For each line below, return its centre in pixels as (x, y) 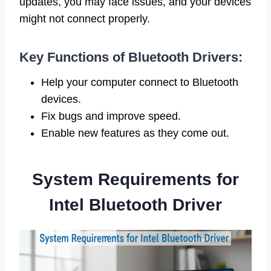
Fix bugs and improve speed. (111, 116)
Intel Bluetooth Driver (135, 205)
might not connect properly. (85, 19)
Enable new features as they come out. (135, 133)
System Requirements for (135, 180)
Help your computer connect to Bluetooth (140, 83)
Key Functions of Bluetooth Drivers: (131, 57)
